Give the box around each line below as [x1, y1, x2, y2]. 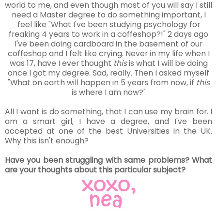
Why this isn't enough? [5, 135, 89, 147]
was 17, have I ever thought [9, 58, 113, 69]
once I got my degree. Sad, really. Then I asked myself [8, 67, 209, 79]
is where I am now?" [71, 87, 146, 98]
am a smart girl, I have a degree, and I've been [5, 116, 212, 127]
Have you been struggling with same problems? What [5, 155, 212, 166]
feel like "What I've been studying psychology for [17, 19, 200, 31]
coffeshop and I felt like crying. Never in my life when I [7, 48, 210, 60]
